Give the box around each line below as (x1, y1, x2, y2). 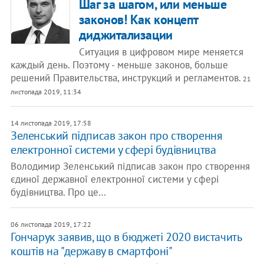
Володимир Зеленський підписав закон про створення (10, 160, 250, 173)
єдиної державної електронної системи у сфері (10, 173, 219, 186)
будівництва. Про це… (10, 186, 106, 199)
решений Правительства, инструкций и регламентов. (10, 71, 241, 84)
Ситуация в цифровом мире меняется (78, 45, 243, 58)
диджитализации (78, 27, 173, 43)
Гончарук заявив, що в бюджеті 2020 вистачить (10, 229, 242, 245)
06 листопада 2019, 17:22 (10, 220, 91, 229)
